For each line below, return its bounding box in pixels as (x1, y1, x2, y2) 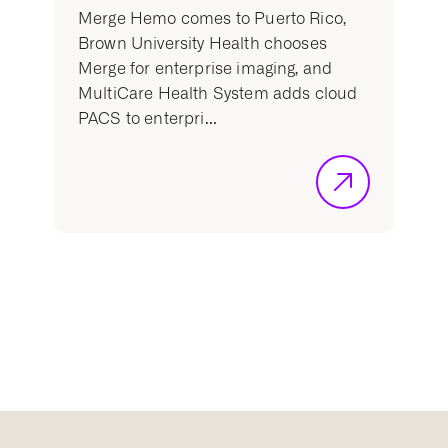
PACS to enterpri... (78, 109, 218, 129)
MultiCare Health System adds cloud (78, 84, 358, 104)
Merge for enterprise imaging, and (78, 59, 333, 79)
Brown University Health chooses (78, 34, 327, 54)
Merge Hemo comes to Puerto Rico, (78, 9, 347, 29)
